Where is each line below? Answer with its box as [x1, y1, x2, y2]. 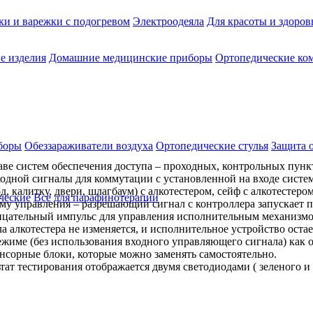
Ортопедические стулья [156, 140, 268, 152]
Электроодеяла [133, 15, 204, 27]
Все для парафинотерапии [34, 191, 159, 203]
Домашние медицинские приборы [49, 52, 212, 64]
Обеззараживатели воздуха [24, 140, 153, 152]
